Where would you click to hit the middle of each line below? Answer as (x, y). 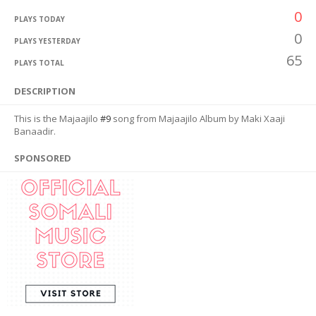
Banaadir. (35, 131)
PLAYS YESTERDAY (47, 41)
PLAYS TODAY (39, 19)
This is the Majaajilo (57, 119)
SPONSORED (43, 158)
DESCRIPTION (45, 91)
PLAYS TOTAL (39, 63)
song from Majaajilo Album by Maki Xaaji (198, 119)
